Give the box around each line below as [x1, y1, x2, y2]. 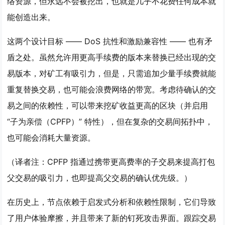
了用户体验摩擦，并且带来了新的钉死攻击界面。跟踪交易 [7, 213, 216, 223]
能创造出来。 [7, 12, 56, 22]
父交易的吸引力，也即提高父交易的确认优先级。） [7, 173, 192, 183]
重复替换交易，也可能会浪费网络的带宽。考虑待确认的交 [7, 84, 216, 94]
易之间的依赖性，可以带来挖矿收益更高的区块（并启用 [7, 100, 208, 110]
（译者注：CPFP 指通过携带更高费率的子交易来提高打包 [7, 157, 215, 167]
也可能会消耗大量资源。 [7, 133, 96, 143]
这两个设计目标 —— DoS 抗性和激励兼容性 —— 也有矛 [7, 36, 213, 46]
